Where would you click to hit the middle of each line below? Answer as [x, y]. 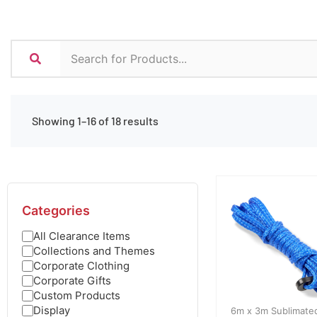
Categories [56, 211]
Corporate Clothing [81, 266]
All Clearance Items [82, 236]
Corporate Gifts [72, 281]
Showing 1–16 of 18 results [95, 121]
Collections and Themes [94, 251]
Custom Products [77, 295]
